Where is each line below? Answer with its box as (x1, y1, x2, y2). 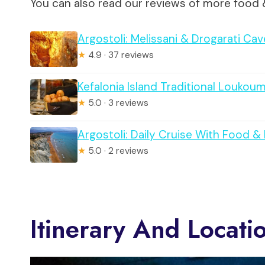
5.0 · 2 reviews (86, 144, 148, 157)
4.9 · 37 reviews (86, 49, 154, 61)
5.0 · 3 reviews (86, 96, 148, 109)
